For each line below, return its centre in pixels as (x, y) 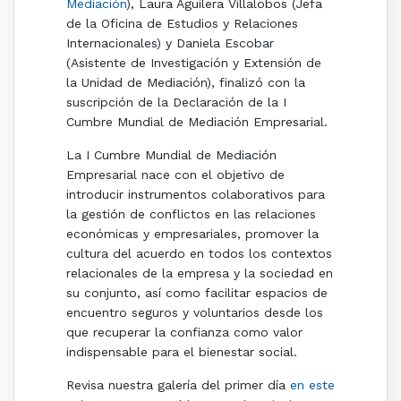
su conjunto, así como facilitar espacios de (196, 293)
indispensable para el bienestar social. (181, 352)
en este (312, 385)
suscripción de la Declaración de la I (176, 102)
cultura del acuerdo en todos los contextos (199, 254)
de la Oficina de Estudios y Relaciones (182, 24)
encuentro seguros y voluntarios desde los (194, 313)
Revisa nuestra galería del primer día (178, 385)
